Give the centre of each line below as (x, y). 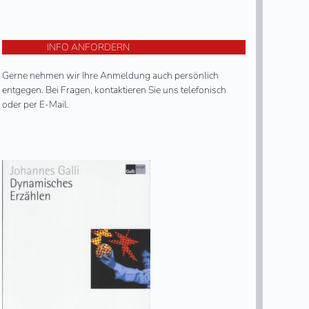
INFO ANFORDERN (89, 47)
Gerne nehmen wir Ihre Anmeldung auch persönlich (110, 75)
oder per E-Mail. (35, 104)
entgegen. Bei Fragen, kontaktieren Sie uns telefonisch (114, 90)
